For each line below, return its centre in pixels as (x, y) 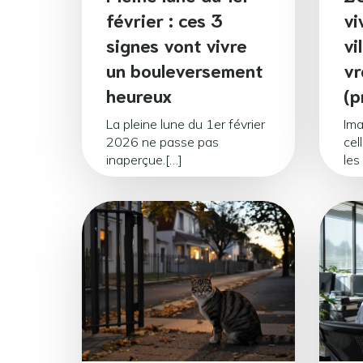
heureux (139, 95)
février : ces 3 (164, 19)
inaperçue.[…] (144, 160)
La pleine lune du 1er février (186, 124)
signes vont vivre (177, 45)
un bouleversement (184, 70)
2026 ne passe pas (162, 142)
